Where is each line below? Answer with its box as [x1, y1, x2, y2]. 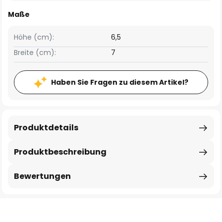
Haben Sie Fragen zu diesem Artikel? [51, 77, 188, 87]
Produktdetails [14, 122, 78, 133]
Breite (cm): [14, 48, 56, 57]
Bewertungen [14, 170, 71, 182]
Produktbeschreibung [14, 146, 107, 158]
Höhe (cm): [14, 32, 54, 42]
